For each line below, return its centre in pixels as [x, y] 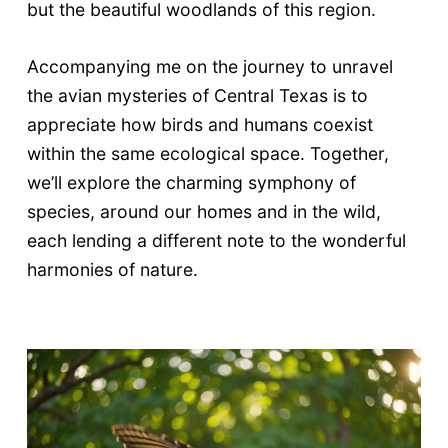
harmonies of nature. [112, 269]
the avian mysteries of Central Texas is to [197, 95]
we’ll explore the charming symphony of [191, 182]
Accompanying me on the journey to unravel [209, 66]
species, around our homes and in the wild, [203, 211]
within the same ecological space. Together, [207, 153]
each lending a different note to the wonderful [216, 240]
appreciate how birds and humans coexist [199, 124]
